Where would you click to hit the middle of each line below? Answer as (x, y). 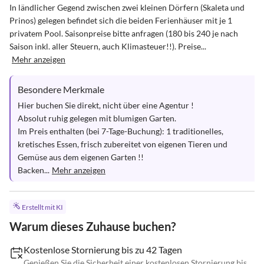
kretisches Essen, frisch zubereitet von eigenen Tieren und (123, 144)
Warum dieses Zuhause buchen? (93, 227)
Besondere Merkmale (61, 89)
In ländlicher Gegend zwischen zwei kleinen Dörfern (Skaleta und (128, 7)
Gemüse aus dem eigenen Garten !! (82, 157)
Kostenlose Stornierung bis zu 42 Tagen (103, 250)
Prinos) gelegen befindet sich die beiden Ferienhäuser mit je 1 (122, 20)
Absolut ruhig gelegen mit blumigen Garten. (97, 118)
